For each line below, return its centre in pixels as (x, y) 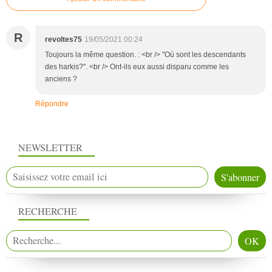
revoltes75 (63, 40)
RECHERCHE (48, 212)
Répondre (52, 104)
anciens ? (61, 79)
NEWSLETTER (50, 147)
